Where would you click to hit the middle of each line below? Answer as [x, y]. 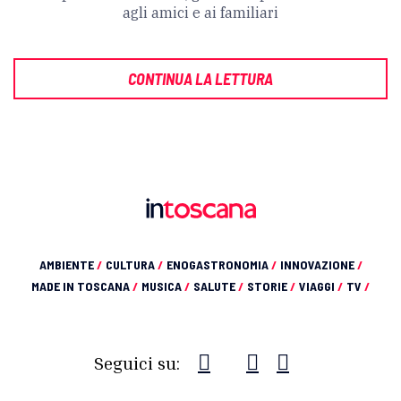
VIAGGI [318, 286]
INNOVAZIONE [318, 265]
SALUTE [216, 286]
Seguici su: [137, 363]
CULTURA [131, 265]
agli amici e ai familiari [200, 13]
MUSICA [163, 286]
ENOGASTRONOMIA [218, 265]
